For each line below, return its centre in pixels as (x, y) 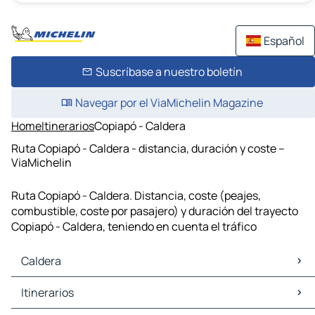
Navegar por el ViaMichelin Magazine (169, 103)
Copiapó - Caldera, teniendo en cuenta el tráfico (134, 227)
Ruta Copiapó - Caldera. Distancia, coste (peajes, (136, 196)
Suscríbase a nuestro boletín (169, 72)
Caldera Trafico (53, 301)
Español (284, 41)
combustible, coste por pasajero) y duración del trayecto (155, 211)
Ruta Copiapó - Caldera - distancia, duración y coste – (148, 148)
